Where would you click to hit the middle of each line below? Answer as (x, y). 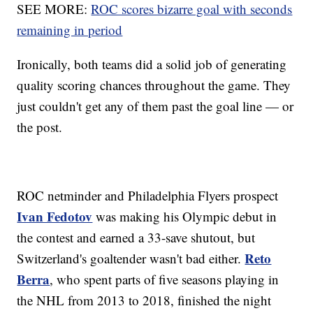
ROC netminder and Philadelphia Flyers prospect (148, 196)
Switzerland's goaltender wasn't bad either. (131, 259)
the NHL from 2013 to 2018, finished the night (144, 300)
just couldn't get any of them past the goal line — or (155, 106)
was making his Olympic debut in (185, 217)
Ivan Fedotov (55, 217)
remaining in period (70, 30)
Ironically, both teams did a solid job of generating (152, 64)
